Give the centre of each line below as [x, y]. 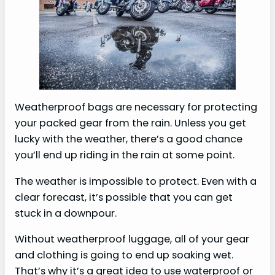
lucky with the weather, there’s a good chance [129, 139]
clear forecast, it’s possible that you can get [124, 197]
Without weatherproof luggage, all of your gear [132, 239]
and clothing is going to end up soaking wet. [124, 255]
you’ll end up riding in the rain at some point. [125, 155]
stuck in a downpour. [66, 213]
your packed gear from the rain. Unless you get [130, 123]
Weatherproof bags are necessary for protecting [136, 107]
